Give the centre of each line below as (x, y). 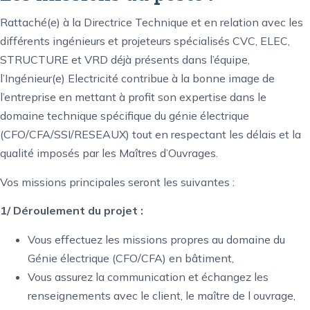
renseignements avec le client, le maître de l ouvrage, (162, 295)
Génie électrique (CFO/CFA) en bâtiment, (131, 258)
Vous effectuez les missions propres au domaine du (156, 239)
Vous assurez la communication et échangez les (148, 276)
